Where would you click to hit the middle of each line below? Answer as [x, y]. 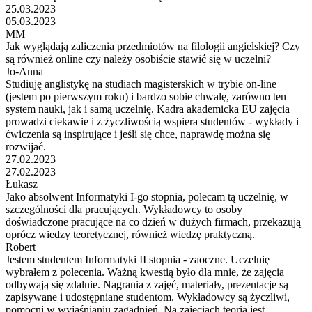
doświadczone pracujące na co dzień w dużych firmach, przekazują [153, 221]
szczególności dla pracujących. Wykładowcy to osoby [124, 209]
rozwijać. [26, 146]
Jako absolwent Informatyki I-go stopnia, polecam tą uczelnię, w [147, 196]
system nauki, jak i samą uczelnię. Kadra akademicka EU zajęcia [148, 109]
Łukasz [22, 184]
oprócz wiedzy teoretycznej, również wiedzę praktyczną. [130, 234]
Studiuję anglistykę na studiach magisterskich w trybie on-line [141, 84]
